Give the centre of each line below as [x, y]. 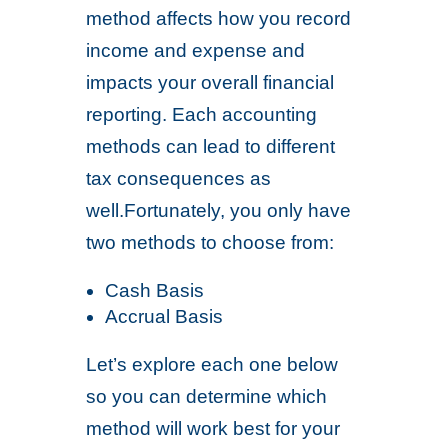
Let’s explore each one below [212, 364]
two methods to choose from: [210, 242]
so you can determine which [207, 396]
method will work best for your [213, 428]
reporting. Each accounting [202, 114]
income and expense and [196, 50]
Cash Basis [155, 290]
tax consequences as [179, 178]
